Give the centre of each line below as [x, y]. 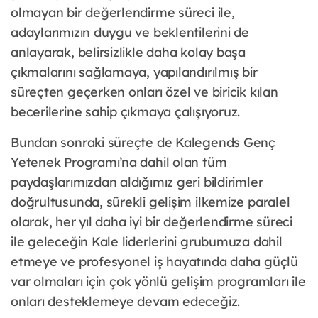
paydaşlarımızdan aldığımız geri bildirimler [137, 182]
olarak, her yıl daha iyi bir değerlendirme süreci [152, 222]
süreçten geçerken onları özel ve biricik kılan [144, 92]
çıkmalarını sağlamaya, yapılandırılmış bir [134, 72]
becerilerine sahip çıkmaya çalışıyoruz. [126, 112]
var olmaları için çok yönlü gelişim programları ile [158, 282]
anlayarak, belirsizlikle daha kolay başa [128, 53]
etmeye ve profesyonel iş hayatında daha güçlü [154, 262]
